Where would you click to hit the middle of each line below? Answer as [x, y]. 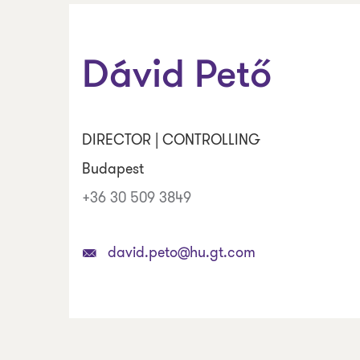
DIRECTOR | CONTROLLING [171, 140]
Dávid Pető [177, 77]
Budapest [113, 169]
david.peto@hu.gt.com [182, 252]
